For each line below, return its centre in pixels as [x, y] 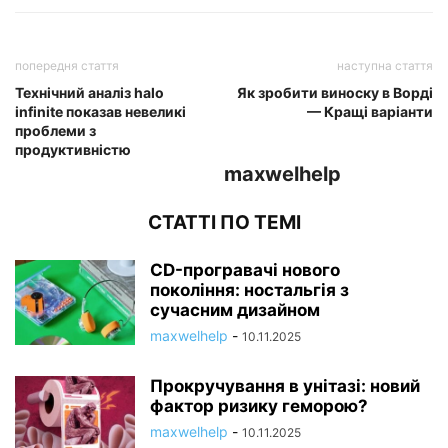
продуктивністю [73, 150]
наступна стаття [385, 66]
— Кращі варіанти [370, 112]
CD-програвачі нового [245, 270]
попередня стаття [67, 66]
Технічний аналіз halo [89, 93]
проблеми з [55, 131]
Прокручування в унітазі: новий [285, 386]
